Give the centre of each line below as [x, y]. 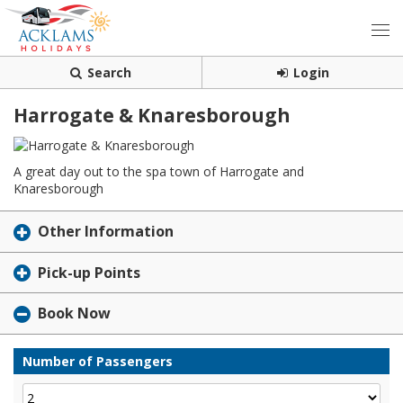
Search [109, 72]
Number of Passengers [98, 362]
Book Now [74, 313]
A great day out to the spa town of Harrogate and [159, 171]
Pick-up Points [89, 272]
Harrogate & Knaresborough [152, 115]
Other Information [106, 231]
